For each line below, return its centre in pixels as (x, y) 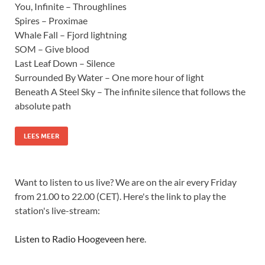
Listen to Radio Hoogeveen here (80, 239)
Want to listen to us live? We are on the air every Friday (126, 182)
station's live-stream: (57, 211)
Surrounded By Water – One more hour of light (109, 77)
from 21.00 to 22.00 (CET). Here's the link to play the (120, 196)
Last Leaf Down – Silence (65, 63)
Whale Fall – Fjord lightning (71, 35)
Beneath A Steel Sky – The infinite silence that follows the (130, 92)
